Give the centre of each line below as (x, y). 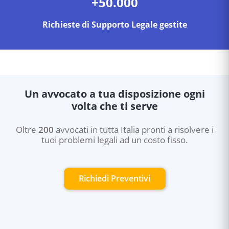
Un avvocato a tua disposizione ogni (114, 94)
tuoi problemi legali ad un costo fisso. (114, 140)
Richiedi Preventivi (114, 178)
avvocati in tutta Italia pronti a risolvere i (133, 129)
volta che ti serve (114, 106)
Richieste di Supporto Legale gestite (114, 24)
